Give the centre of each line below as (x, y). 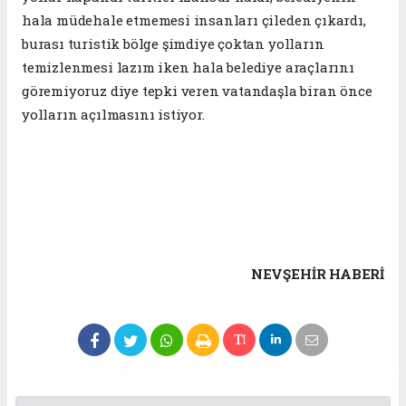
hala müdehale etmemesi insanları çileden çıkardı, (194, 20)
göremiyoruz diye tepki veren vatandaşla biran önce (197, 91)
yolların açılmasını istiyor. (113, 115)
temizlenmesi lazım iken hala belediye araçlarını (188, 68)
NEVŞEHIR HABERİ (317, 274)
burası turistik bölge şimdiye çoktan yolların (173, 44)
